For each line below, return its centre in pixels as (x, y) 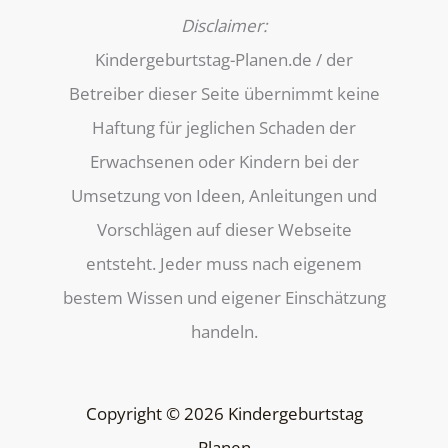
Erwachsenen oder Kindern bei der (224, 162)
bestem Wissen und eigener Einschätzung (224, 298)
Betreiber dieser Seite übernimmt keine (224, 94)
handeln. (224, 332)
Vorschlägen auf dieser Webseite (224, 230)
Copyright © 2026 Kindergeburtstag (224, 413)
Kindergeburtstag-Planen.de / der (224, 60)
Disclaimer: (224, 26)
